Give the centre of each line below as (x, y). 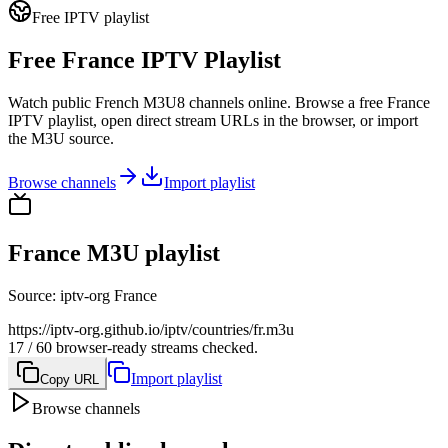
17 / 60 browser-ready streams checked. (133, 347)
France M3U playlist (114, 252)
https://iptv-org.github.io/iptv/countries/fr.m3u (151, 329)
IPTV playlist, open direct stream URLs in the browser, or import (213, 120)
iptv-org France (108, 295)
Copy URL (69, 379)
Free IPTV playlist (90, 17)
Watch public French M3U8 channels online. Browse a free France (219, 102)
